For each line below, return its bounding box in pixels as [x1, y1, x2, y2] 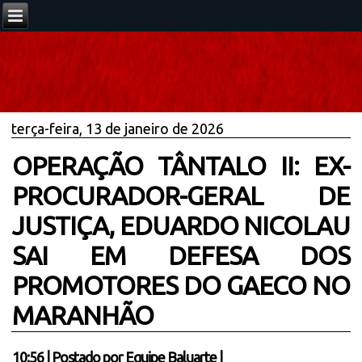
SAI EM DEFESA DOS [12, 241, 350, 270]
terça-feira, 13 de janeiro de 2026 [11, 120, 225, 137]
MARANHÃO [12, 301, 154, 330]
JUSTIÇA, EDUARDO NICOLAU [12, 211, 350, 240]
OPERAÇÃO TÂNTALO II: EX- [12, 151, 350, 180]
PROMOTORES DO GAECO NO [12, 271, 350, 300]
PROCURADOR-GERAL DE [12, 181, 350, 210]
